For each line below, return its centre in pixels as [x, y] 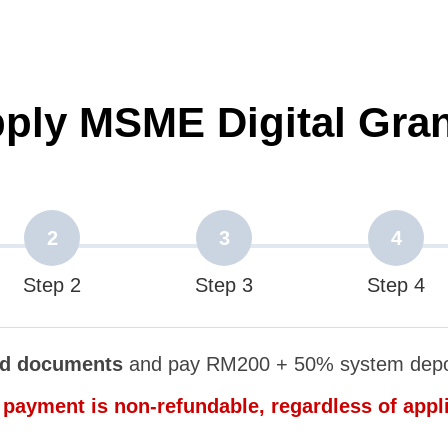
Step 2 [52, 285]
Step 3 [224, 285]
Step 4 [396, 285]
